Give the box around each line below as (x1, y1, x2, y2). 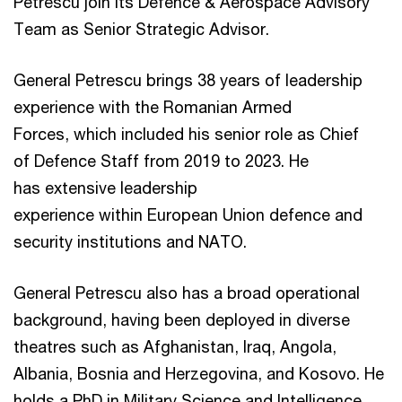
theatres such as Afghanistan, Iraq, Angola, (13, 336, 336, 356)
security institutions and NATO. (13, 231, 251, 251)
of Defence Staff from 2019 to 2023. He (13, 150, 309, 170)
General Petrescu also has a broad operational (13, 282, 360, 302)
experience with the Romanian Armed (13, 96, 292, 117)
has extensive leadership (13, 177, 197, 197)
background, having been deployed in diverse (13, 309, 350, 329)
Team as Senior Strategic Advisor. (13, 18, 269, 39)
